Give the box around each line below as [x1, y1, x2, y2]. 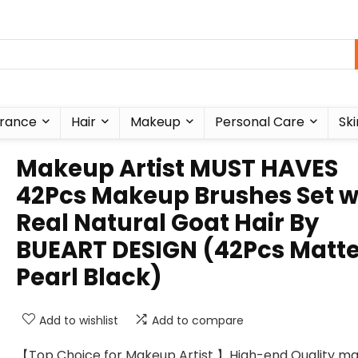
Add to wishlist [39, 312, 118, 328]
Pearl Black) [16, 261, 162, 293]
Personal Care [214, 113, 304, 131]
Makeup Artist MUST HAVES [16, 153, 338, 185]
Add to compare [152, 312, 244, 328]
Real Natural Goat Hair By [16, 207, 319, 239]
